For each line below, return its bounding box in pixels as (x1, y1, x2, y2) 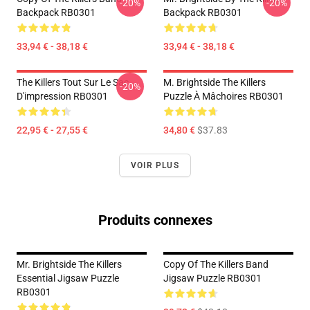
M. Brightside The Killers (163, 77, 266, 88)
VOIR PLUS (131, 161, 179, 170)
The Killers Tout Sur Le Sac (17, 77, 129, 88)
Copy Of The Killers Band (163, 259, 268, 270)
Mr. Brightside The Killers (17, 259, 122, 270)
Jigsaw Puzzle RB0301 (163, 273, 262, 284)
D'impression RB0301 (17, 91, 108, 102)
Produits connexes (98, 212, 212, 228)
